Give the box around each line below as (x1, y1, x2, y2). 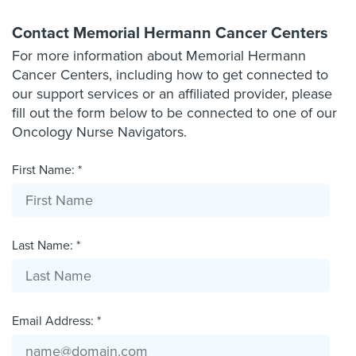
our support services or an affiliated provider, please (12, 85, 332, 103)
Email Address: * (12, 313, 101, 330)
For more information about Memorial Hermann (12, 47, 306, 65)
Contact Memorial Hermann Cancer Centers (12, 24, 328, 44)
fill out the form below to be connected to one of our (12, 104, 337, 122)
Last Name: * (12, 238, 80, 254)
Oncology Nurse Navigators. (12, 123, 187, 141)
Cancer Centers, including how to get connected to (12, 66, 328, 84)
